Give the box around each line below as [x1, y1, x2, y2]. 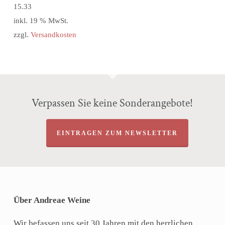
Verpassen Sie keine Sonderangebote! [32, 96, 193, 110]
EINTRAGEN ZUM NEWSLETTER [57, 130, 178, 137]
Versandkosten [30, 30, 76, 39]
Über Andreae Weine [13, 195, 90, 205]
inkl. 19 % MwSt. [13, 16, 68, 25]
